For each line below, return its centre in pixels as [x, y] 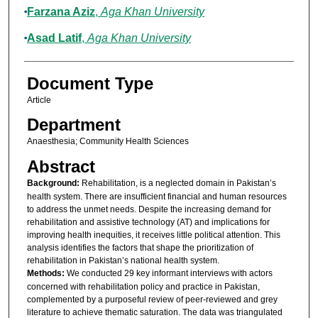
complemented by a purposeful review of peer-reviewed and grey [152, 299]
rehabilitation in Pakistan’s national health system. [123, 260]
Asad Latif [54, 38]
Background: [54, 183]
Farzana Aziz [61, 12]
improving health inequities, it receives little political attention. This [153, 235]
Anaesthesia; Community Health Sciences [108, 142]
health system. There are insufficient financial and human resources [157, 196]
